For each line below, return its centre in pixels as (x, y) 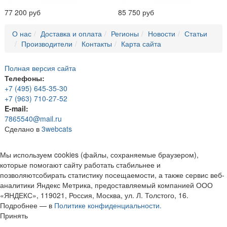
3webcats (57, 129)
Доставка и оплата (71, 34)
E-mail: (16, 109)
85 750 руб (136, 12)
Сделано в (23, 129)
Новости (162, 34)
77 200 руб (23, 12)
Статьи (196, 34)
